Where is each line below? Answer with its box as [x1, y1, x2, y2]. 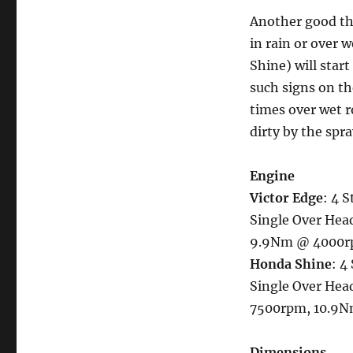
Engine [249, 167, 295, 184]
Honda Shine [249, 255, 332, 272]
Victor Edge [249, 189, 323, 206]
